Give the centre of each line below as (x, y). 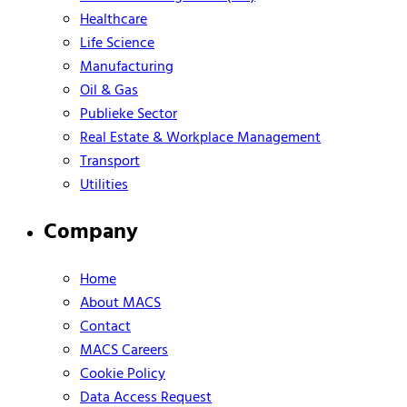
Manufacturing (127, 67)
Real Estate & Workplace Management (200, 138)
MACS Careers (124, 350)
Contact (105, 327)
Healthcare (114, 20)
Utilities (104, 185)
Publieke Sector (129, 114)
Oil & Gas (109, 90)
